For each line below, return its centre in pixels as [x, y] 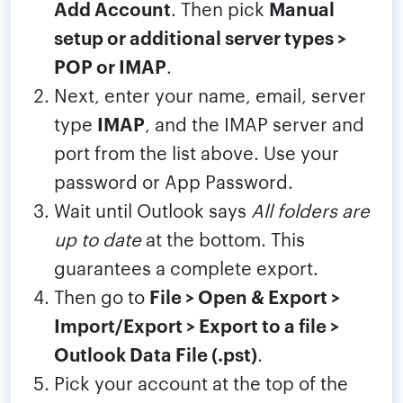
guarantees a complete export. [186, 268]
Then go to [102, 296]
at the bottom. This [223, 239]
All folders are [310, 210]
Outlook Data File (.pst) [156, 354]
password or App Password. [174, 181]
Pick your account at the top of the [201, 383]
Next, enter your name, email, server [210, 95]
